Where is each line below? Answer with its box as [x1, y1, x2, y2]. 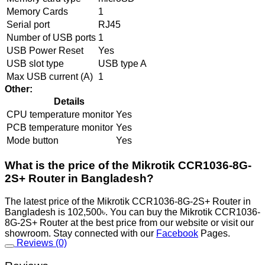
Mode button [7, 135, 59, 146]
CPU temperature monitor [7, 109, 114, 120]
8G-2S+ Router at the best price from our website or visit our [5, 217, 254, 228]
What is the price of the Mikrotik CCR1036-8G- [5, 159, 251, 172]
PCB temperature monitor [7, 122, 113, 133]
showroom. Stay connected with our [5, 228, 156, 238]
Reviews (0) [14, 238, 67, 248]
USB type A [98, 59, 147, 69]
